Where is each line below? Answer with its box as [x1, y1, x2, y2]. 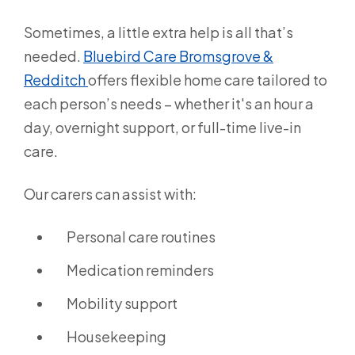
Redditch [24, 70, 88, 89]
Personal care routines [67, 227, 216, 246]
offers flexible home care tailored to [88, 70, 327, 89]
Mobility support [67, 293, 177, 312]
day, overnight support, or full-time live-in [24, 117, 301, 136]
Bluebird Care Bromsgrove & [83, 46, 273, 65]
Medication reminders [67, 260, 214, 279]
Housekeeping [67, 326, 166, 345]
